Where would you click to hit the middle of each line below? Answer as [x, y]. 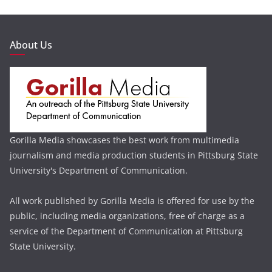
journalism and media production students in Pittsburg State [134, 155]
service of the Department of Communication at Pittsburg [126, 231]
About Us [31, 45]
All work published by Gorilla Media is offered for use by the [132, 200]
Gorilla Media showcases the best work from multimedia [124, 140]
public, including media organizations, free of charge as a [127, 216]
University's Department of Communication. [99, 170]
